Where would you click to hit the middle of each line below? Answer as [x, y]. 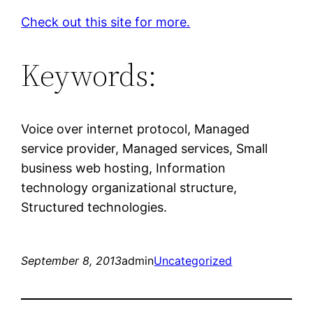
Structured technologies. [94, 207]
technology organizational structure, [129, 187]
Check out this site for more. [106, 22]
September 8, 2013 [72, 260]
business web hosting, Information [124, 168]
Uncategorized [193, 260]
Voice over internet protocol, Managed [136, 129]
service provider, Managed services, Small [145, 148]
